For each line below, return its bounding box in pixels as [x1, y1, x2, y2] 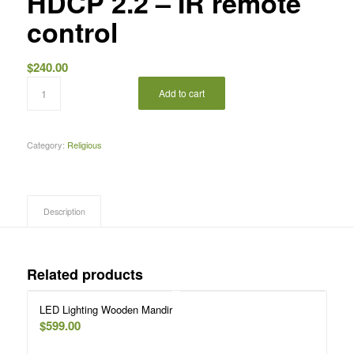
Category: [26, 138, 67, 152]
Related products [26, 264, 143, 285]
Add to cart [159, 86, 205, 100]
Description [43, 205, 85, 218]
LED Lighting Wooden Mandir [39, 302, 172, 318]
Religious [66, 138, 102, 152]
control [26, 13, 118, 51]
